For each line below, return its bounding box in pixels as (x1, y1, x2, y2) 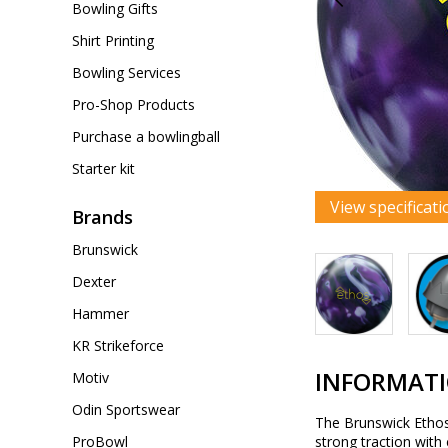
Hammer (72, 304, 129, 323)
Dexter (72, 272, 116, 291)
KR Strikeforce (72, 336, 164, 355)
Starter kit (72, 159, 135, 178)
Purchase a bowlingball (72, 127, 220, 146)
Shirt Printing (72, 31, 154, 50)
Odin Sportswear (72, 400, 180, 419)
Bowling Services (72, 63, 181, 82)
